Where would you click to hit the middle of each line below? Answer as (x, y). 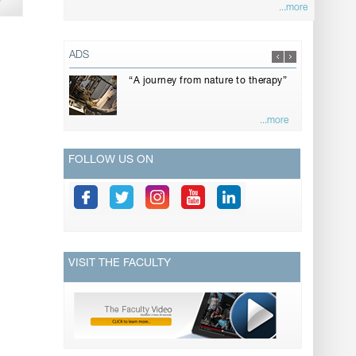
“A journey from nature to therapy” (208, 81)
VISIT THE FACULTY (120, 264)
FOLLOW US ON (111, 161)
